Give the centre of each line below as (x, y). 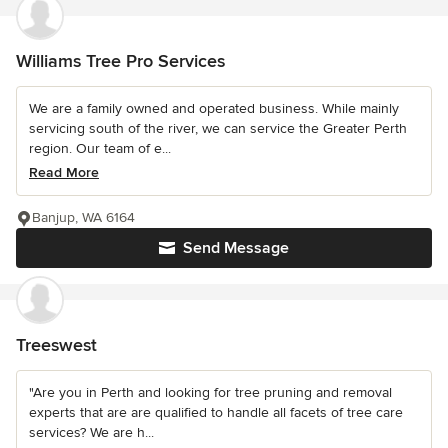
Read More (64, 173)
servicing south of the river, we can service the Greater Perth (218, 129)
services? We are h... (91, 433)
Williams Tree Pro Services (120, 61)
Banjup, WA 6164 (83, 218)
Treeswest (56, 345)
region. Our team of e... (100, 149)
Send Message (236, 248)
